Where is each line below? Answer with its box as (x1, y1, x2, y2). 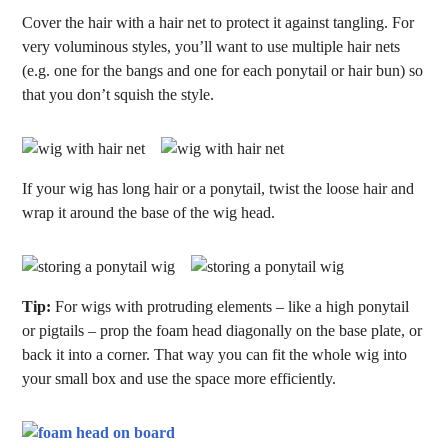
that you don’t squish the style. (22, 86, 215, 103)
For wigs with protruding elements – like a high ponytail (51, 298, 410, 315)
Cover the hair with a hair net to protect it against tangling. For (22, 14, 415, 31)
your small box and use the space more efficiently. (22, 370, 337, 387)
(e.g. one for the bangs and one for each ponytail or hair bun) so (22, 62, 424, 79)
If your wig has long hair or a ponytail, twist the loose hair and (22, 180, 415, 197)
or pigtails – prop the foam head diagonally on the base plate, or (22, 322, 423, 339)
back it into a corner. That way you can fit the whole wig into (22, 346, 408, 363)
